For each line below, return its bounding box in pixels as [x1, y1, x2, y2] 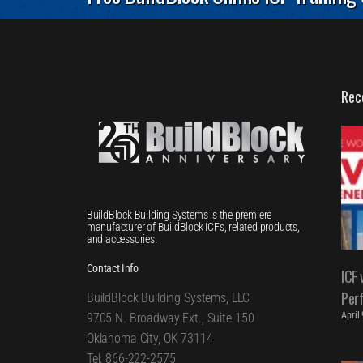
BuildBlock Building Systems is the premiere [86, 207, 272, 221]
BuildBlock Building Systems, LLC [86, 289, 250, 305]
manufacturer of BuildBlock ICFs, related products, [86, 220, 300, 233]
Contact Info [86, 261, 139, 275]
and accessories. [86, 232, 157, 246]
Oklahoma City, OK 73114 [86, 330, 213, 346]
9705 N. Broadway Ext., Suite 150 [86, 310, 254, 326]
